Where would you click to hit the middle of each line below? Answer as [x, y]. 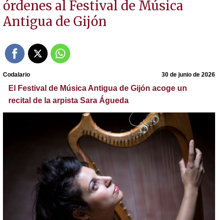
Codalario [16, 74]
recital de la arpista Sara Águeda [68, 100]
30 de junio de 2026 [189, 74]
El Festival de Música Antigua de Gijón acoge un [97, 88]
